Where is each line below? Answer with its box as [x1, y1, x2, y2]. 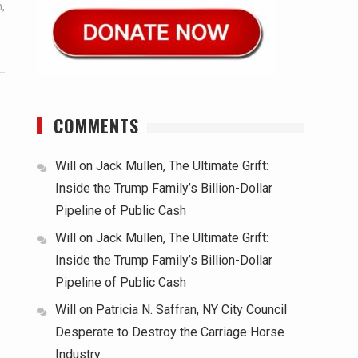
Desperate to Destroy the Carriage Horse [55, 324, 284, 340]
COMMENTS [54, 113, 139, 138]
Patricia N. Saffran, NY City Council [96, 302, 287, 317]
